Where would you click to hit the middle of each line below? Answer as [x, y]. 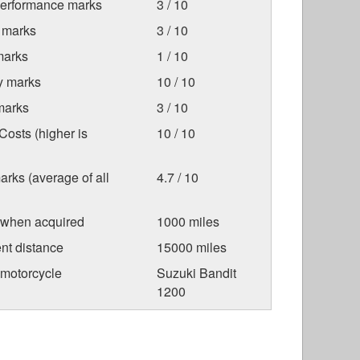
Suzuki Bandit [196, 273]
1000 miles [188, 222]
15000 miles [191, 247]
